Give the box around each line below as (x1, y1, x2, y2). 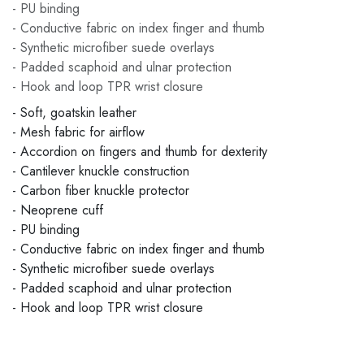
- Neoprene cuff (12, 201, 103, 219)
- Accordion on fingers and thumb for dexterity (12, 142, 267, 161)
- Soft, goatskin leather (12, 103, 136, 122)
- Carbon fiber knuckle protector (12, 181, 189, 200)
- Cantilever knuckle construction (12, 162, 189, 180)
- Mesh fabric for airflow (12, 123, 145, 141)
